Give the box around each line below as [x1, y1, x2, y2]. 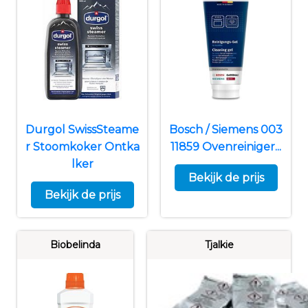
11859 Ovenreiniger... [170, 140, 281, 153]
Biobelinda [50, 238, 100, 251]
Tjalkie [204, 238, 234, 251]
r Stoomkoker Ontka [25, 140, 140, 153]
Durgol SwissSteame [25, 122, 139, 136]
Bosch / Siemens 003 [169, 122, 283, 136]
